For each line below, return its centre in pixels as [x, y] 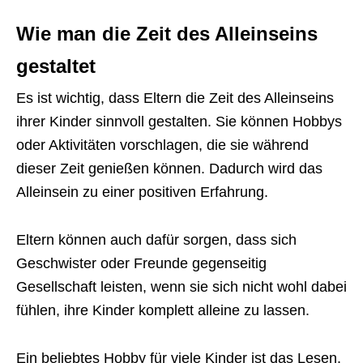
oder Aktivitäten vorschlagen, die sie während [162, 145]
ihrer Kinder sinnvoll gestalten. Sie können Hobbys [179, 122]
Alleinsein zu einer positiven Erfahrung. [142, 192]
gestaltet [56, 66]
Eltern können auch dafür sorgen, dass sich [156, 240]
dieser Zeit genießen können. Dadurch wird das [169, 169]
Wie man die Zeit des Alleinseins [167, 34]
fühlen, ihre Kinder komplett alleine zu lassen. [163, 310]
